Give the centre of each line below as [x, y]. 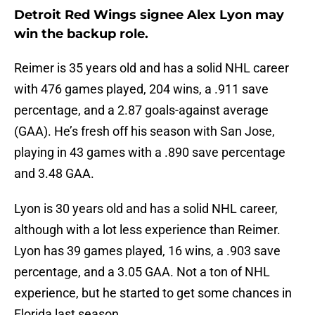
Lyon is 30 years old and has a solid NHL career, [146, 209]
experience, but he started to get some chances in [153, 293]
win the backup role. [81, 34]
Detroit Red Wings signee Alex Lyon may [149, 15]
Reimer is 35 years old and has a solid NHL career [152, 68]
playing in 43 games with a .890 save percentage [150, 153]
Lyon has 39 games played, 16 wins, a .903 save [147, 251]
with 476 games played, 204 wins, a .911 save [141, 89]
